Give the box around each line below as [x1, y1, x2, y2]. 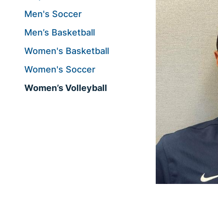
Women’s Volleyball [24, 82, 107, 93]
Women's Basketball [24, 45, 109, 56]
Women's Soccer [24, 64, 95, 74]
